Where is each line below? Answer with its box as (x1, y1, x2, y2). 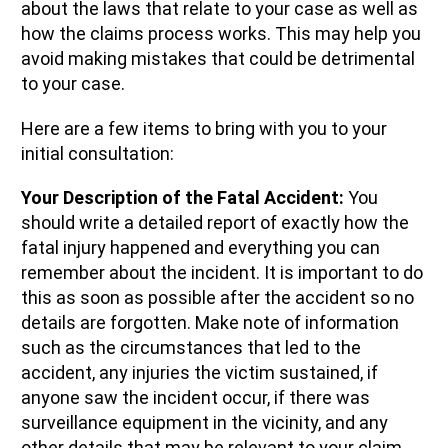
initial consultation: (21, 142, 174, 164)
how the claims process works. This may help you (21, 22, 421, 44)
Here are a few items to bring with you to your (21, 117, 387, 139)
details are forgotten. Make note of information (21, 312, 399, 334)
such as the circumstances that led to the (21, 337, 361, 359)
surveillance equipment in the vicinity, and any (21, 412, 388, 434)
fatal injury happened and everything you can (21, 237, 380, 259)
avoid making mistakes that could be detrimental (21, 47, 415, 69)
